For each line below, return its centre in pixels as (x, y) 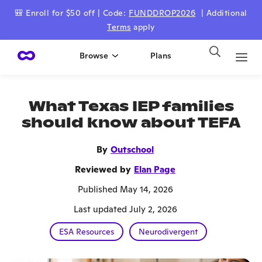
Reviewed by (103, 169)
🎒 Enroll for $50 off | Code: (70, 13)
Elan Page (155, 169)
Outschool (132, 149)
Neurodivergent (168, 232)
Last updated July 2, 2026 (125, 209)
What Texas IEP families (131, 106)
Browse (94, 56)
